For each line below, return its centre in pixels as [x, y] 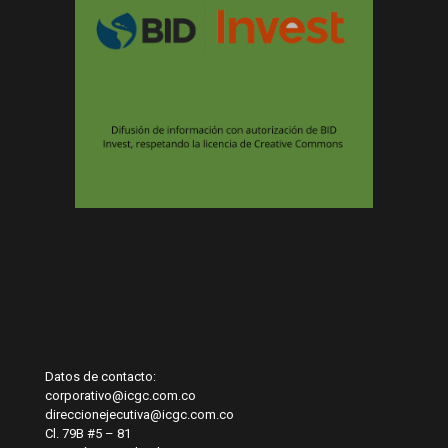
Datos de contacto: [100, 376]
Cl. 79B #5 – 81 [88, 433]
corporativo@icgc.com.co [120, 395]
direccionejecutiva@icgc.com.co [139, 414]
